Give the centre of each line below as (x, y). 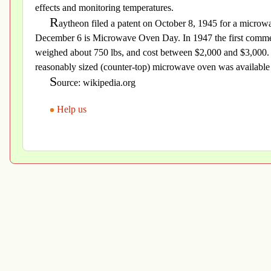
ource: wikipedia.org (96, 83)
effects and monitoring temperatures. (104, 8)
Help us (72, 109)
